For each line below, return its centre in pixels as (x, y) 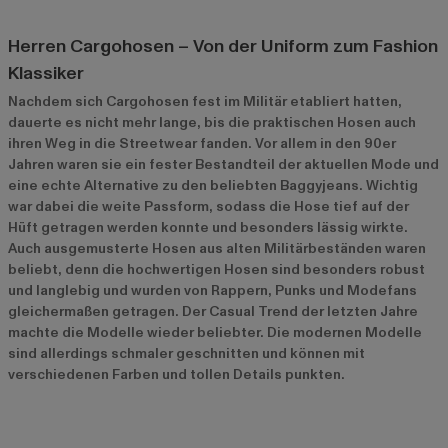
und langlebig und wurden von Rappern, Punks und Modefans (212, 291)
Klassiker (46, 74)
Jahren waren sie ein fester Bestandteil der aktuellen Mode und (223, 165)
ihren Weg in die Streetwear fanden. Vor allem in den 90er (202, 144)
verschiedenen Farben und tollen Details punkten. (176, 375)
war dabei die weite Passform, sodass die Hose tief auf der (208, 207)
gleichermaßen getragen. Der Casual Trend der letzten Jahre (213, 312)
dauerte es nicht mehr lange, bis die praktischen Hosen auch (212, 123)
